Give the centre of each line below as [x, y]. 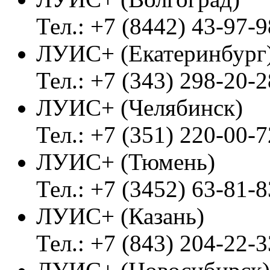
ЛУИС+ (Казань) [120, 216]
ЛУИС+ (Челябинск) [140, 107]
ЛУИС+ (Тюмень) [126, 162]
